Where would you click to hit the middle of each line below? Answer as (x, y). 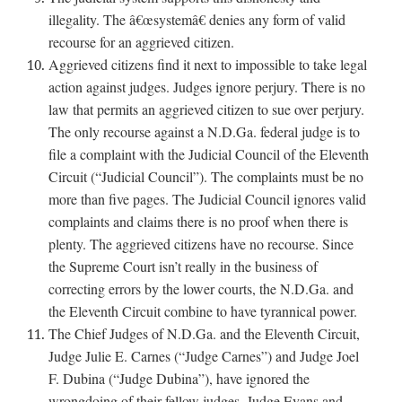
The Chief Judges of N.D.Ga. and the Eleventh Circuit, (205, 333)
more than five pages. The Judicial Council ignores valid (208, 198)
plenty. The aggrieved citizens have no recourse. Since (201, 243)
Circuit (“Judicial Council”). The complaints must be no (206, 176)
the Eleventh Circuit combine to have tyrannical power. (203, 310)
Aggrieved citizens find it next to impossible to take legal (208, 64)
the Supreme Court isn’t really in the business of (184, 266)
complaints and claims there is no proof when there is (199, 221)
